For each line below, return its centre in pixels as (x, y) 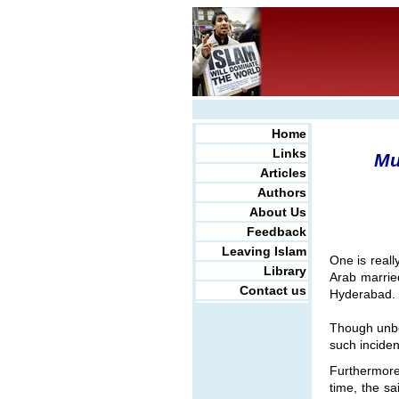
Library (285, 271)
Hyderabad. (362, 294)
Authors (281, 192)
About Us (277, 212)
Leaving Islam (264, 251)
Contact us (273, 290)
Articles (283, 173)
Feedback (276, 232)
